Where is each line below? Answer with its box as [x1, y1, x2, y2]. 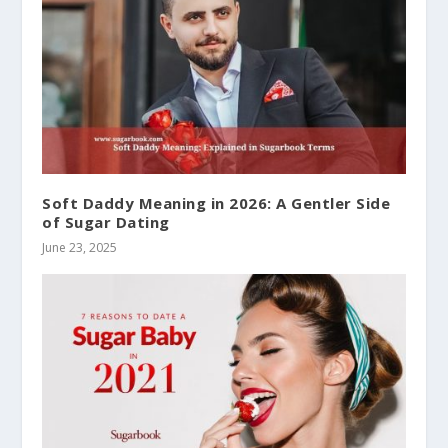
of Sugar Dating [42, 212, 170, 233]
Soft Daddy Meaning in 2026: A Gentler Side [42, 193, 391, 214]
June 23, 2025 [42, 239, 118, 257]
